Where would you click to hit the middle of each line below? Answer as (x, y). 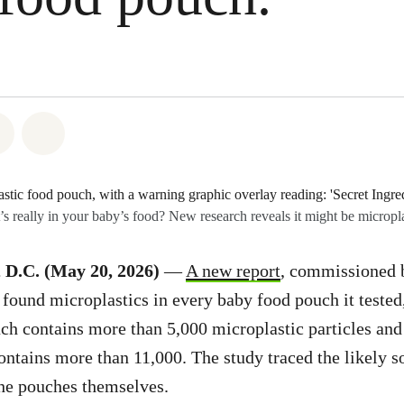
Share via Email (114, 130)
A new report (233, 271)
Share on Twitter (65, 130)
